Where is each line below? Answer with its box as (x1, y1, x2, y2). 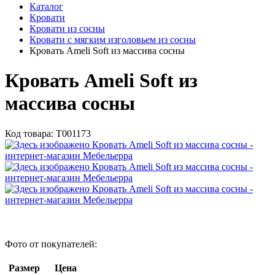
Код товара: (5, 128, 56, 139)
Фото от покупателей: (5, 238, 97, 249)
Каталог (29, 1, 63, 12)
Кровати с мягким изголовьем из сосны (29, 34, 196, 45)
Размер (8, 262, 40, 273)
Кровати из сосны (29, 23, 105, 34)
